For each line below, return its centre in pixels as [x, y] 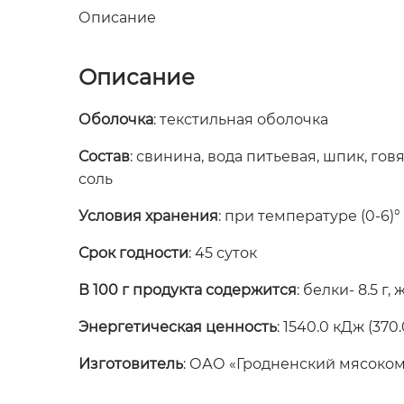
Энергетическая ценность [178, 327]
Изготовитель [131, 364]
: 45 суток [223, 253]
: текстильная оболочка [241, 120]
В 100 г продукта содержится [188, 290]
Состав [104, 157]
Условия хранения [148, 216]
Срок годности [133, 253]
